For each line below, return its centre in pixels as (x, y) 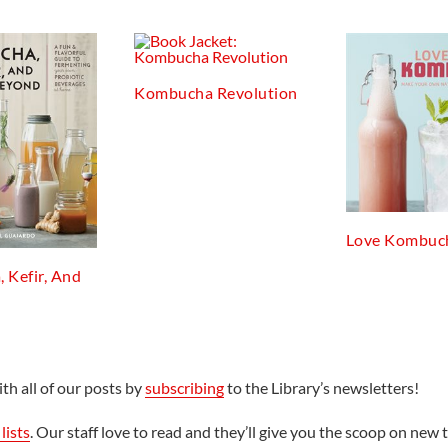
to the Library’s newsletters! (321, 387)
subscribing (184, 387)
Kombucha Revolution (216, 93)
